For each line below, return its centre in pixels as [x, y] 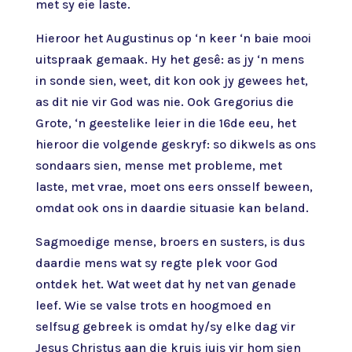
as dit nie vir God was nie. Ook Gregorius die [164, 102]
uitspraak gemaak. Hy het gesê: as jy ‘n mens [169, 59]
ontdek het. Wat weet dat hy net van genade [165, 284]
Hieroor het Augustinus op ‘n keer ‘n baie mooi [173, 38]
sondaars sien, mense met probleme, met [158, 165]
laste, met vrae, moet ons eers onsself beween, [174, 187]
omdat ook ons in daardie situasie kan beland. [172, 208]
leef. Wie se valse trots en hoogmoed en [153, 305]
